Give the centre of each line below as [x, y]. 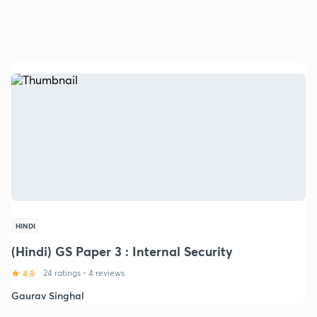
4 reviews [106, 272]
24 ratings [62, 272]
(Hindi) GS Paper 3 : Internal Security [122, 251]
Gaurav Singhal [48, 295]
